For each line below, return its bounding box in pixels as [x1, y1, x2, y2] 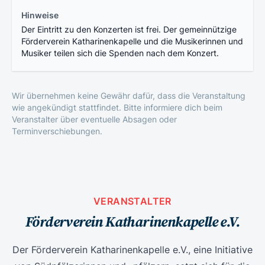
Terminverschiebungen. [12, 126, 102, 137]
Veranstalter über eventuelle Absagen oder [12, 114, 177, 125]
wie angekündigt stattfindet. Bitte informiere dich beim [12, 102, 222, 113]
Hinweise [21, 10, 59, 21]
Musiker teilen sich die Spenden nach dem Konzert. [21, 48, 219, 59]
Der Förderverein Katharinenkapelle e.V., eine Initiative [12, 244, 253, 256]
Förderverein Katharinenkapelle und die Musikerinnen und [21, 36, 243, 47]
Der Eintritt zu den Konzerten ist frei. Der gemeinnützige [21, 24, 237, 35]
